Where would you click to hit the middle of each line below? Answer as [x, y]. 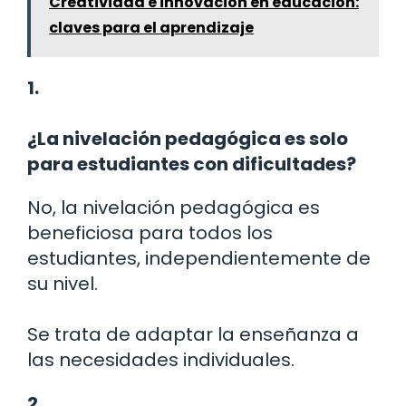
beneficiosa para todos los [150, 232]
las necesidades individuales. [161, 359]
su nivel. [63, 283]
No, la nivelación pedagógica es [174, 207]
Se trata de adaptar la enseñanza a [193, 334]
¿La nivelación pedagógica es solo [188, 138]
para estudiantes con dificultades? [192, 164]
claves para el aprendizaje [151, 27]
